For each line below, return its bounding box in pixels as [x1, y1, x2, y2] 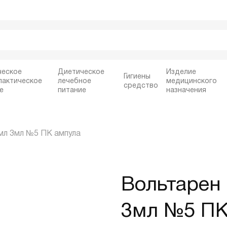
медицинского [166, 78, 217, 85]
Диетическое [58, 69, 105, 75]
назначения [166, 87, 207, 94]
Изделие [166, 69, 197, 75]
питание [58, 87, 87, 94]
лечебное [58, 78, 92, 85]
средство [124, 83, 159, 89]
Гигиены [124, 73, 151, 80]
